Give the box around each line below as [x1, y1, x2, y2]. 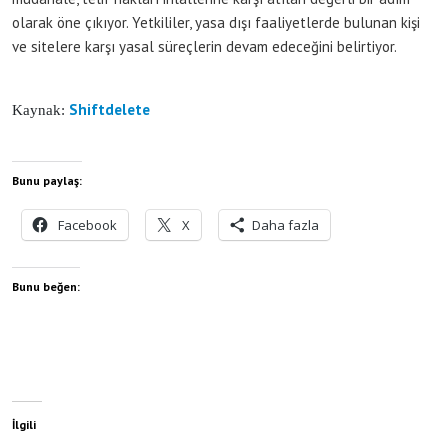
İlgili [12, 416, 36, 432]
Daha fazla [252, 215, 319, 234]
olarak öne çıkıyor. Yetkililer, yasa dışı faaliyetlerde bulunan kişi [12, 12, 420, 32]
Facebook [58, 215, 117, 234]
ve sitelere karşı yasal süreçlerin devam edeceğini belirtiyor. [12, 36, 397, 56]
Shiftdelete [69, 99, 154, 119]
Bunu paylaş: [12, 172, 82, 188]
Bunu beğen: [12, 278, 80, 294]
